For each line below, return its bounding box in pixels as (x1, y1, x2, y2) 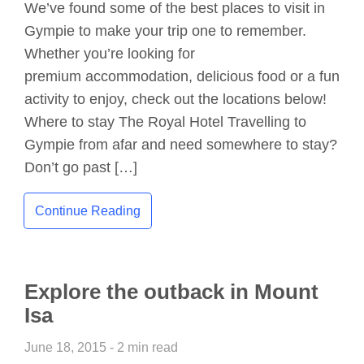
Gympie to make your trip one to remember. (24, 22, 306, 39)
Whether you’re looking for (24, 45, 195, 62)
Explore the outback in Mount (24, 280, 318, 304)
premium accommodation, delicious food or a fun (24, 67, 340, 84)
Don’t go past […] (24, 158, 137, 175)
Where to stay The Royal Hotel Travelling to (24, 113, 306, 130)
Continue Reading (34, 203, 141, 218)
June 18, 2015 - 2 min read (24, 340, 178, 355)
